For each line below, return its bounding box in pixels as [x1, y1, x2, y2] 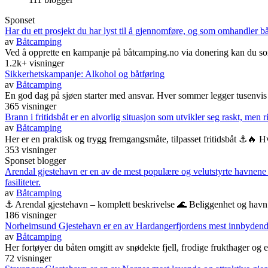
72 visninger [5, 252, 51, 263]
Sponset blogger [5, 155, 66, 166]
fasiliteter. [5, 176, 41, 187]
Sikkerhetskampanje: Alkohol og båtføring [5, 68, 165, 79]
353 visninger [5, 144, 56, 155]
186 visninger [5, 209, 56, 220]
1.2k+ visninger [5, 57, 64, 68]
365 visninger [5, 100, 56, 111]
